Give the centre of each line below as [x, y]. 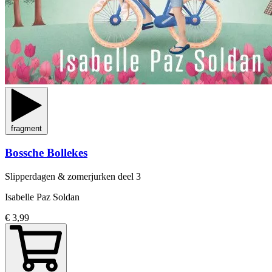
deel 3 [129, 176]
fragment [26, 129]
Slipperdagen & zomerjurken [61, 176]
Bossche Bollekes [46, 153]
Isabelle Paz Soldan [42, 197]
